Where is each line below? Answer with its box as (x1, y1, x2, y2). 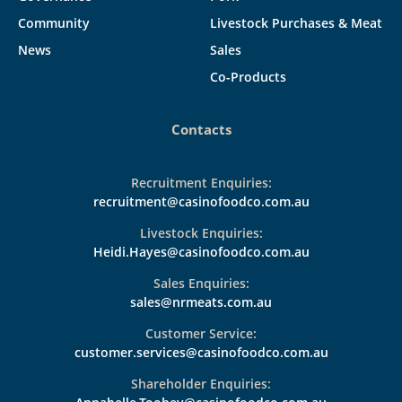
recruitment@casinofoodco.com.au (92, 193, 310, 211)
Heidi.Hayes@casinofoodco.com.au (92, 243, 310, 261)
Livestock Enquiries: (139, 224, 263, 242)
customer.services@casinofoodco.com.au (74, 344, 328, 362)
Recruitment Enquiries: (130, 174, 272, 192)
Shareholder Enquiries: (131, 375, 271, 393)
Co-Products (210, 68, 286, 86)
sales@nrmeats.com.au (130, 293, 272, 311)
